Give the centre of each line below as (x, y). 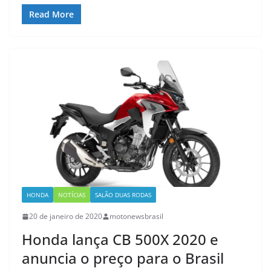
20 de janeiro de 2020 (66, 217)
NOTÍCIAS (72, 195)
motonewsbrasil (136, 217)
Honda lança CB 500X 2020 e (120, 240)
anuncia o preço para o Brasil (123, 258)
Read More (51, 15)
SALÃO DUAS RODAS (123, 195)
